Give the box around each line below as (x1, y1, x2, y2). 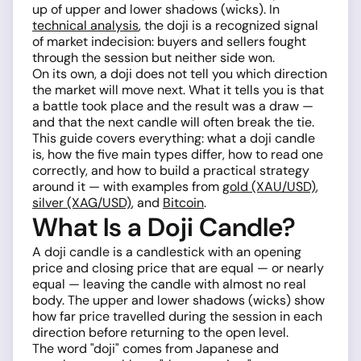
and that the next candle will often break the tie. (32, 114, 314, 131)
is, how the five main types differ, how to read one (32, 146, 323, 164)
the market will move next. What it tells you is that (32, 81, 324, 99)
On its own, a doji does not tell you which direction (32, 65, 327, 83)
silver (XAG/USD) (32, 194, 131, 212)
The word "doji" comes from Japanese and (32, 340, 279, 358)
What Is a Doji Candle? (32, 210, 296, 245)
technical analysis (32, 17, 139, 35)
